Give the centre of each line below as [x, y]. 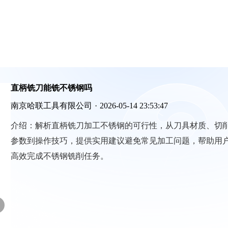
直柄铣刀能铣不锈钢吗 [51, 88]
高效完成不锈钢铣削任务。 [60, 156]
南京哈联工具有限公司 [51, 106]
